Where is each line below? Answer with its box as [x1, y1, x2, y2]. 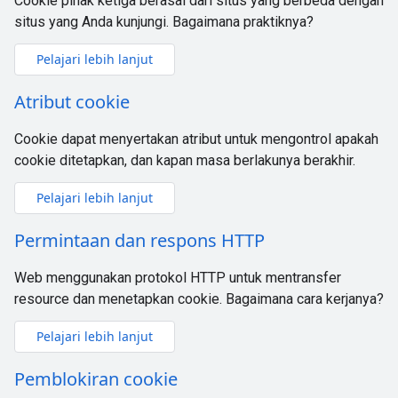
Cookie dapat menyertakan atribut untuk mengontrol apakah [14, 131, 378, 147]
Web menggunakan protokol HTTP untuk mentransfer [14, 269, 341, 286]
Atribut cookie [14, 90, 130, 114]
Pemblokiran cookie [14, 367, 178, 391]
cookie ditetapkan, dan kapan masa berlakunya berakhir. [14, 152, 355, 169]
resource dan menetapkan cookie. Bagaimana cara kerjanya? [14, 291, 384, 307]
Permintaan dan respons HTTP [14, 228, 265, 252]
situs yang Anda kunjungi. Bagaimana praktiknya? [14, 13, 314, 30]
